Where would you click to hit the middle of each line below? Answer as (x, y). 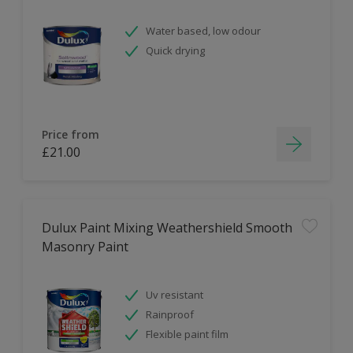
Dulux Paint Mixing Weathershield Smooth (167, 228)
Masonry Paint (85, 247)
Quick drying (175, 50)
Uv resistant (175, 295)
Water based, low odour (203, 31)
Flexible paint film (187, 334)
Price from (71, 134)
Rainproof (170, 314)
